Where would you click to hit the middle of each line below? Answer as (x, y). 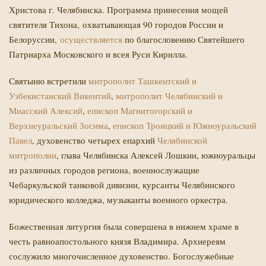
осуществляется (91, 39)
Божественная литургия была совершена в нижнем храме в (124, 226)
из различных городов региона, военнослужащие (104, 170)
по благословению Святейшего (183, 39)
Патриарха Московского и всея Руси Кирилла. (100, 54)
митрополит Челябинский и (169, 96)
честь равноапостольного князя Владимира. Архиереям (117, 241)
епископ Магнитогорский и (140, 110)
